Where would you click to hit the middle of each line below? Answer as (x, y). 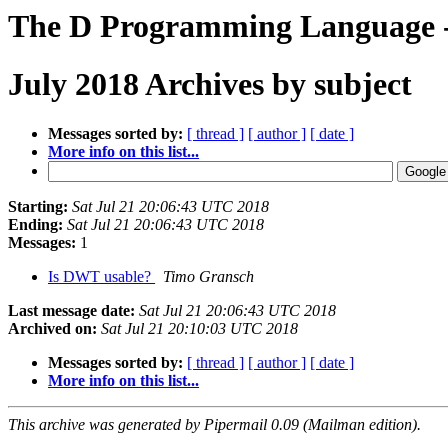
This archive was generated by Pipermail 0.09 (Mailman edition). (214, 424)
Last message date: (71, 310)
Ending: (35, 224)
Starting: (38, 206)
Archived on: (52, 328)
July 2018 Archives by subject (210, 84)
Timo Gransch (208, 276)
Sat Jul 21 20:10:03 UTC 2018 (199, 328)
